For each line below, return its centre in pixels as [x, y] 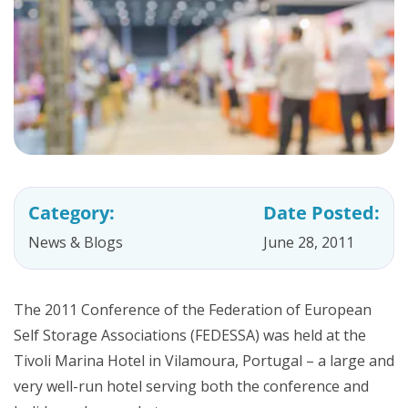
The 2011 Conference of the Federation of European [193, 309]
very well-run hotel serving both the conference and [191, 386]
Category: [71, 212]
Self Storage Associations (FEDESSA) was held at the [190, 335]
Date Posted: [321, 212]
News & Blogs [76, 242]
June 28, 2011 [309, 242]
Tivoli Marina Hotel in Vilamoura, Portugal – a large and [204, 360]
